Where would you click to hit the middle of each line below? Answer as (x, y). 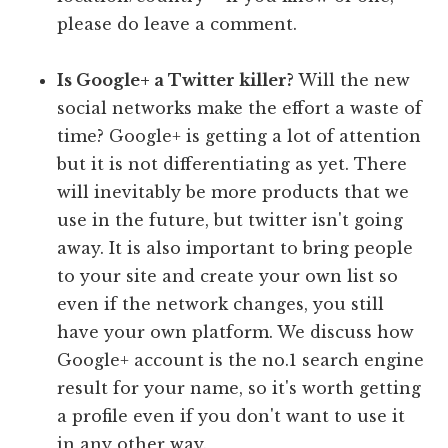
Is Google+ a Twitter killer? (176, 80)
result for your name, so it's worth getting (239, 388)
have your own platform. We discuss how (236, 332)
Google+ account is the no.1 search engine (241, 360)
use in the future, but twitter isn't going (230, 220)
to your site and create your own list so (228, 276)
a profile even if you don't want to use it (231, 416)
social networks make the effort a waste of (240, 108)
